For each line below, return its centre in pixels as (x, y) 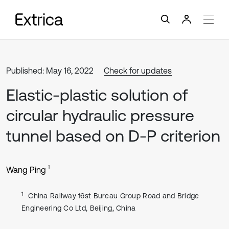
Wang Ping (26, 170)
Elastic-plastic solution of (97, 95)
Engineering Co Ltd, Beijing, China (79, 208)
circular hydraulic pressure (100, 115)
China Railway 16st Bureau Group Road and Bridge (114, 196)
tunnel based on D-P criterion (113, 136)
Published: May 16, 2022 (50, 71)
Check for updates (138, 71)
